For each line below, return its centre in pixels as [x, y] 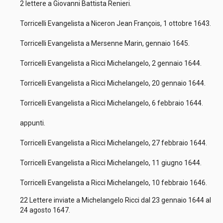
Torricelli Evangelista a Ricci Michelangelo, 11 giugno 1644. [112, 163]
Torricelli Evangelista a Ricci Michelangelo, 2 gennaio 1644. [112, 63]
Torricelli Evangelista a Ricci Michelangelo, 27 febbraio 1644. [115, 143]
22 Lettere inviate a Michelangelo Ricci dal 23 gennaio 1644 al [115, 200]
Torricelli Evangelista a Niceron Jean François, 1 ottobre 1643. [117, 23]
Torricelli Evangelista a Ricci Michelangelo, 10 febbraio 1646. [115, 183]
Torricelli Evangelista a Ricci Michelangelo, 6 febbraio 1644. [113, 103]
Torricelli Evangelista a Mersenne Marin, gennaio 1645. [106, 43]
